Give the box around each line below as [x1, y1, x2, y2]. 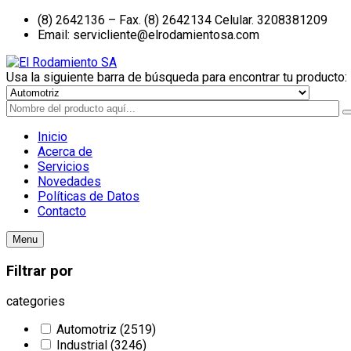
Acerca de [38, 144, 92, 159]
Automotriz [56, 322, 120, 338]
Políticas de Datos [38, 189, 139, 204]
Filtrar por [6, 262, 73, 280]
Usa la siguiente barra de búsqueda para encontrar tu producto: [6, 70, 347, 85]
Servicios [38, 159, 89, 174]
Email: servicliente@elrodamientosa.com [38, 27, 259, 42]
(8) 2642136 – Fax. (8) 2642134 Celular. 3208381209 [38, 13, 327, 27]
